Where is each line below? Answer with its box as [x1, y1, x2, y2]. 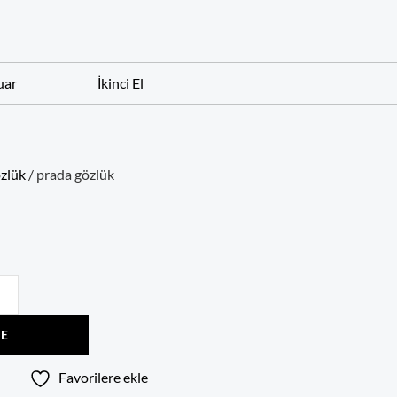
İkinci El [97, 74, 144, 91]
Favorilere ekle [58, 368, 148, 385]
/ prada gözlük [26, 165, 114, 183]
